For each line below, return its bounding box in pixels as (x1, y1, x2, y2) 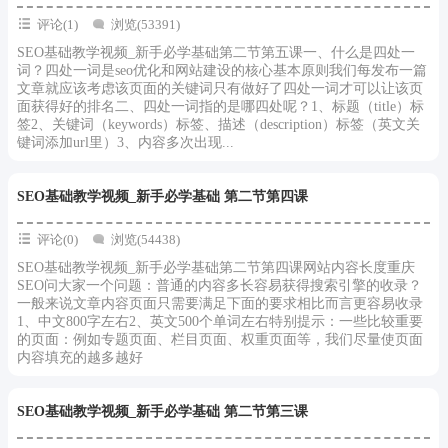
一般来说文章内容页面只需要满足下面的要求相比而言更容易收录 (17, 296, 423, 311)
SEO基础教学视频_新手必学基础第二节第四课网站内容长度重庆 (17, 260, 415, 275)
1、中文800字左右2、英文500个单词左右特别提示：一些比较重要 (17, 314, 423, 329)
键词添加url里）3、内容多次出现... (17, 134, 234, 150)
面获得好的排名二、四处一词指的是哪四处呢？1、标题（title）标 (17, 98, 424, 114)
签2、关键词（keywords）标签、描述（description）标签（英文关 (17, 116, 420, 132)
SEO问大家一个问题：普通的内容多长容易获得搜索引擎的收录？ (17, 278, 422, 293)
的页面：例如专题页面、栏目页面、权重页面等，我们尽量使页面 (17, 332, 423, 347)
